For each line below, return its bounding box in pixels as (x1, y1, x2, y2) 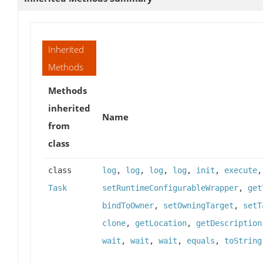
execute (224, 165, 257, 175)
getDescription (196, 218, 262, 228)
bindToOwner (102, 200, 154, 210)
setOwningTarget (163, 200, 234, 210)
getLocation (135, 218, 187, 228)
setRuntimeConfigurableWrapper (102, 183, 238, 193)
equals (187, 235, 215, 245)
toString (224, 235, 262, 245)
